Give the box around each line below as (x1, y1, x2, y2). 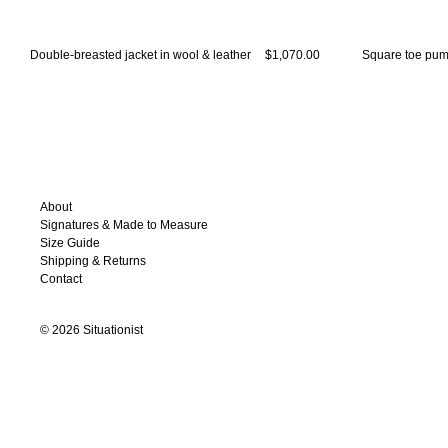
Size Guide (40, 236, 101, 250)
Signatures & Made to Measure (40, 218, 209, 232)
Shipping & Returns (40, 254, 147, 268)
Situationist (80, 323, 144, 337)
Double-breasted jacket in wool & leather (30, 48, 251, 62)
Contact (40, 272, 83, 286)
